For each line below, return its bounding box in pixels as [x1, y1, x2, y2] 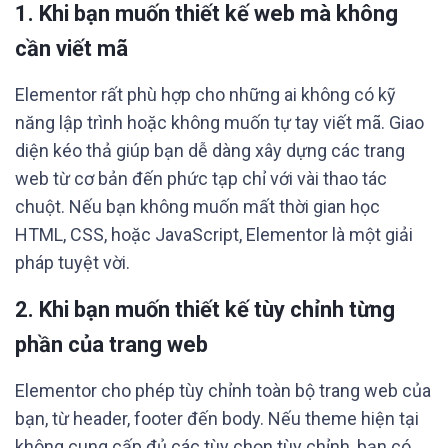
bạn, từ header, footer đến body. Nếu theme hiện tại [15, 408, 419, 429]
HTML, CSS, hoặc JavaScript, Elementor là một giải [15, 224, 413, 245]
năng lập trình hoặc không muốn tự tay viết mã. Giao [15, 112, 424, 133]
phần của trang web [15, 332, 208, 357]
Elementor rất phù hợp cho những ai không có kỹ [15, 84, 396, 105]
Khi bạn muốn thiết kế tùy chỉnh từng [39, 297, 395, 322]
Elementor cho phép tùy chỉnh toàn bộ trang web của [15, 380, 431, 401]
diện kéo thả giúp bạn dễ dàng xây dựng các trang [15, 140, 405, 161]
